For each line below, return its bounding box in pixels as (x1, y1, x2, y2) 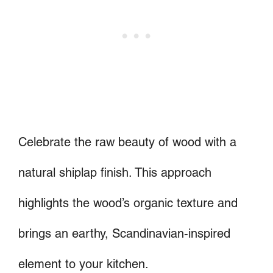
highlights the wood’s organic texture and (18, 196, 238, 211)
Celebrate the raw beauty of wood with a (18, 135, 236, 150)
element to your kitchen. (18, 257, 149, 272)
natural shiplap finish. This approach (18, 165, 211, 180)
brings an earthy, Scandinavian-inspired (18, 226, 230, 241)
